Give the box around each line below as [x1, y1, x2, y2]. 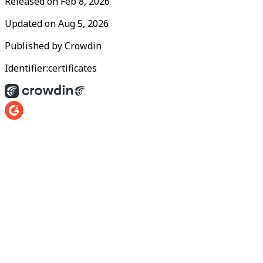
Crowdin [65, 39, 102, 52]
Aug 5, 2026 [58, 17, 109, 30]
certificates [48, 62, 97, 75]
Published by [5, 39, 65, 52]
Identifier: [5, 62, 48, 75]
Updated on [5, 17, 58, 30]
